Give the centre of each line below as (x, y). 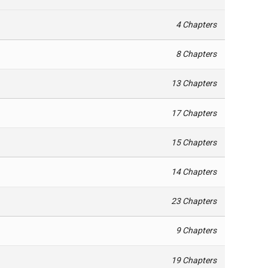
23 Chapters (194, 201)
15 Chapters (194, 142)
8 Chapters (197, 54)
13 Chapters (194, 83)
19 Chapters (194, 260)
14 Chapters (194, 171)
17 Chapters (194, 113)
